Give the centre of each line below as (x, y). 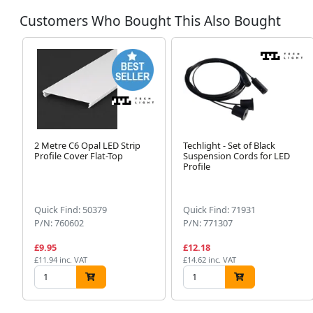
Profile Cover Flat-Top (79, 155)
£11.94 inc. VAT (61, 259)
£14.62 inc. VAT (209, 259)
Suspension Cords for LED (236, 155)
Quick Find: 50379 (71, 209)
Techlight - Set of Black (229, 145)
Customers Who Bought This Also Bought (150, 20)
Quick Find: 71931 (219, 209)
